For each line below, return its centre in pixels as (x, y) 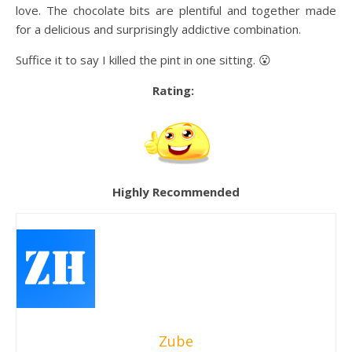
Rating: (173, 90)
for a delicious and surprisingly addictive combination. (158, 29)
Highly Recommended (176, 192)
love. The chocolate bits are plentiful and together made (176, 10)
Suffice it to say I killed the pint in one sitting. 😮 (143, 60)
